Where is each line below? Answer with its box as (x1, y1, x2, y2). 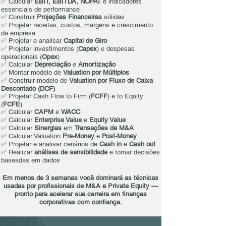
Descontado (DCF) (1, 85, 55, 92)
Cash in (99, 140, 122, 148)
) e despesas (97, 45, 135, 52)
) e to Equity (107, 92, 143, 100)
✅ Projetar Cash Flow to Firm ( (1, 92, 91, 100)
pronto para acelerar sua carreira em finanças (14, 190, 147, 198)
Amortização (78, 61, 116, 68)
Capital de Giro (64, 37, 107, 44)
